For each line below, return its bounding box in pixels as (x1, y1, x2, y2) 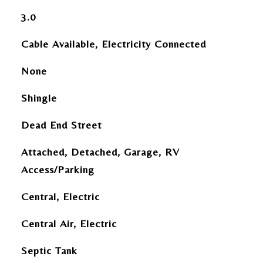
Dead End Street (21, 119, 102, 131)
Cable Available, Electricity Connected (21, 38, 206, 50)
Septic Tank (21, 244, 77, 257)
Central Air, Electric (21, 217, 117, 230)
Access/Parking (21, 163, 95, 176)
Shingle (21, 92, 57, 104)
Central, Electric (21, 190, 100, 203)
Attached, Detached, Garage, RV (21, 146, 180, 158)
